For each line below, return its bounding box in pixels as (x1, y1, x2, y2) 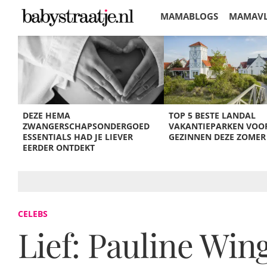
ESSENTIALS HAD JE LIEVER (23, 131, 133, 142)
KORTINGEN (160, 43, 213, 55)
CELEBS (18, 208, 48, 219)
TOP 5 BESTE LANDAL (168, 110, 256, 121)
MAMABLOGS (160, 10, 218, 22)
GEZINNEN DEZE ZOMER (168, 131, 266, 142)
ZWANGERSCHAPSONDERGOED (23, 120, 150, 132)
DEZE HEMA (23, 110, 71, 121)
